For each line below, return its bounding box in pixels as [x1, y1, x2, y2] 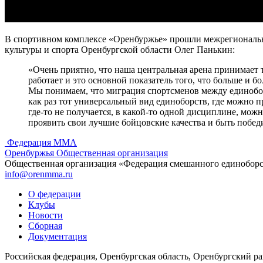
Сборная [28, 220, 62, 231]
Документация [28, 231, 87, 241]
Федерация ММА [7, 137, 77, 147]
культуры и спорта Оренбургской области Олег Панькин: [5, 44, 235, 55]
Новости [28, 210, 63, 220]
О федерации [28, 188, 81, 199]
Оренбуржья [5, 147, 54, 158]
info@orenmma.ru [5, 168, 73, 179]
